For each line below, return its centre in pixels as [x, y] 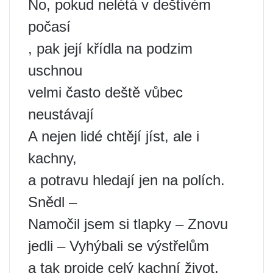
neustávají [61, 115]
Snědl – [52, 202]
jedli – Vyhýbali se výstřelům [119, 246]
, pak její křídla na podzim [110, 49]
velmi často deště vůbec [105, 93]
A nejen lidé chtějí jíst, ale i [114, 136]
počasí [49, 27]
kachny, [52, 158]
